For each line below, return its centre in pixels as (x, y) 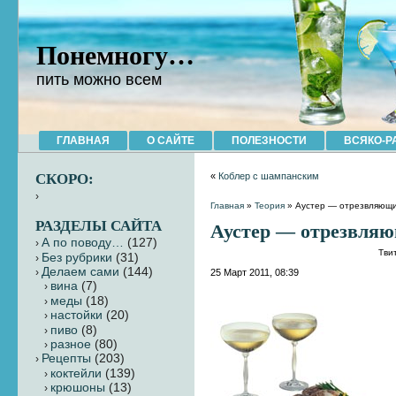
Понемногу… (115, 55)
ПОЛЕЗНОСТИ (269, 141)
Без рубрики (77, 257)
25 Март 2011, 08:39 (255, 272)
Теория (270, 206)
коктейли (76, 373)
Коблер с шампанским (269, 176)
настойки (76, 316)
